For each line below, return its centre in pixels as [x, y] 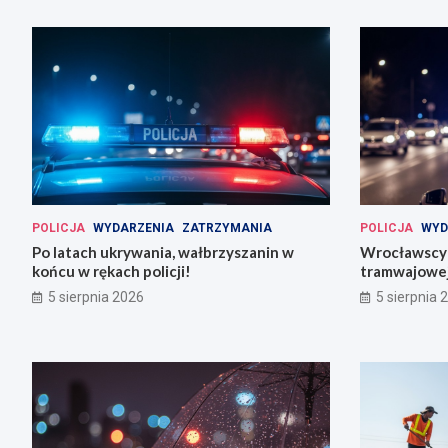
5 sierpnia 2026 [96, 297]
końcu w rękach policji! [111, 271]
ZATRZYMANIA [227, 228]
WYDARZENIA [133, 228]
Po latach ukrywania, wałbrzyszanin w [163, 252]
